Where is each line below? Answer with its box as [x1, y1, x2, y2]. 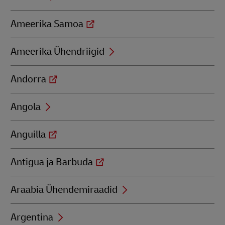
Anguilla [11, 128, 46, 141]
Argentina [11, 211, 53, 223]
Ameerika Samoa [11, 18, 83, 30]
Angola [11, 100, 41, 113]
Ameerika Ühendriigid [11, 45, 104, 58]
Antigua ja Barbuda [11, 156, 93, 168]
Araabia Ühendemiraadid [11, 183, 118, 196]
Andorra [11, 73, 46, 85]
